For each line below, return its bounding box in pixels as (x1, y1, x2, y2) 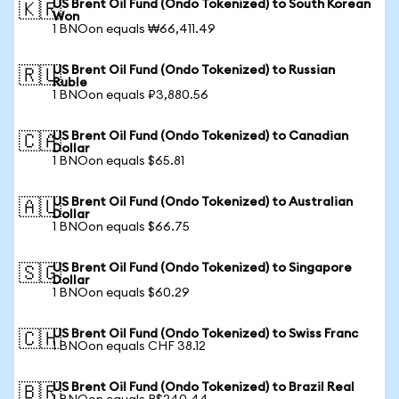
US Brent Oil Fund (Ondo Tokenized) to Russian (53, 64, 335, 77)
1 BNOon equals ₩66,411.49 (53, 23, 216, 36)
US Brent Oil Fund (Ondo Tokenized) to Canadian (53, 130, 348, 142)
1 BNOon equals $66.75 (53, 221, 190, 233)
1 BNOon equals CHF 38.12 (53, 340, 206, 353)
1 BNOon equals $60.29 (53, 287, 190, 299)
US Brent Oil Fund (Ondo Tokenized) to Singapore (53, 262, 352, 274)
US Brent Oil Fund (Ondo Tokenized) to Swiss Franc (53, 328, 358, 340)
